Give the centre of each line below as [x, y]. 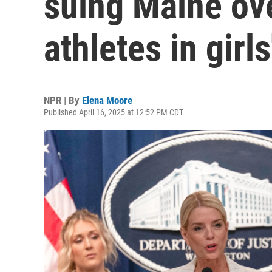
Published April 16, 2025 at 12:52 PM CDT [114, 112]
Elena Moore [107, 100]
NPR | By [63, 100]
